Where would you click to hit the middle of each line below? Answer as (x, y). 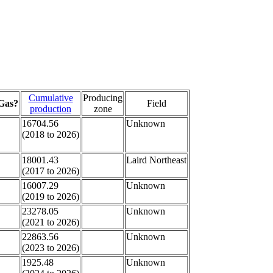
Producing (103, 98)
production (51, 109)
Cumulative (51, 98)
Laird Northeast (156, 160)
